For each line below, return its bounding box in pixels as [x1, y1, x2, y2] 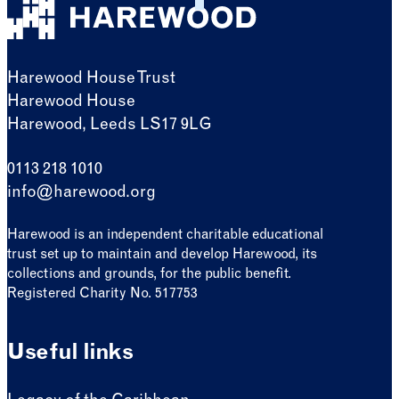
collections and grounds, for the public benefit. [7, 267, 291, 281]
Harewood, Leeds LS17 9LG [7, 117, 212, 134]
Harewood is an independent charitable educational [7, 228, 323, 242]
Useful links [7, 342, 134, 365]
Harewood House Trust [7, 70, 175, 87]
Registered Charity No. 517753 [7, 287, 198, 301]
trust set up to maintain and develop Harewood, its [7, 248, 317, 262]
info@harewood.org [7, 184, 156, 201]
